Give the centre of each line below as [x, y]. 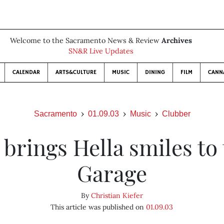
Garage [112, 173]
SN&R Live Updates [101, 51]
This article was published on [98, 207]
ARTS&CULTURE [76, 72]
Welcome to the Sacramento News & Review [86, 40]
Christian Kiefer [117, 195]
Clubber [176, 114]
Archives [177, 40]
